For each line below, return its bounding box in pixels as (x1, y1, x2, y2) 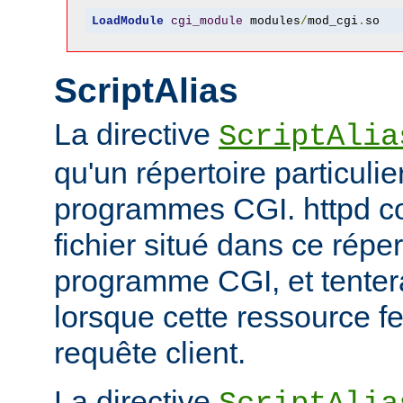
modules (242, 13, 300, 28)
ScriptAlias (54, 70, 238, 110)
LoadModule (91, 13, 164, 28)
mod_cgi (307, 13, 358, 28)
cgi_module (170, 13, 243, 28)
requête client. (54, 336, 246, 371)
